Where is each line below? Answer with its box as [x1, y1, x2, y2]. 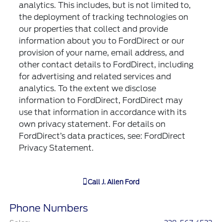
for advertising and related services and [19, 72, 171, 82]
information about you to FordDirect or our [19, 36, 185, 46]
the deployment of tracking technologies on [19, 12, 189, 22]
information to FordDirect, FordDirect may [19, 96, 183, 106]
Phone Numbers [9, 202, 88, 215]
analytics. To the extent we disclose [19, 84, 157, 94]
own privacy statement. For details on [19, 119, 166, 129]
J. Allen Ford [101, 178, 139, 186]
